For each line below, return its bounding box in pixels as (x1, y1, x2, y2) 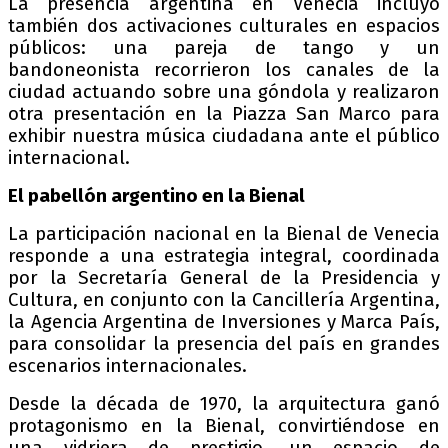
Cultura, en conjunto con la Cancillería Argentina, (8, 289, 440, 312)
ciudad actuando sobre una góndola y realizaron (8, 81, 440, 104)
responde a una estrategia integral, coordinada (8, 245, 440, 268)
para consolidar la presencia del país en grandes (8, 333, 440, 356)
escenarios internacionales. (8, 355, 247, 378)
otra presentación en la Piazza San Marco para (8, 103, 440, 126)
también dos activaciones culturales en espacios (8, 15, 440, 38)
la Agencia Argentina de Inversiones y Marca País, (8, 311, 440, 334)
